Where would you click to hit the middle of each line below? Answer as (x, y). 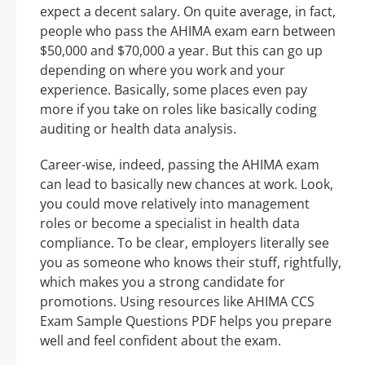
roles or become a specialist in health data (170, 224)
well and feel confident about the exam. (161, 341)
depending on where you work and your (163, 70)
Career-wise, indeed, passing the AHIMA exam (180, 165)
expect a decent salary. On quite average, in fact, (188, 12)
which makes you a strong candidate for (163, 282)
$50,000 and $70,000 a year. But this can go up (181, 51)
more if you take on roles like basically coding (178, 110)
